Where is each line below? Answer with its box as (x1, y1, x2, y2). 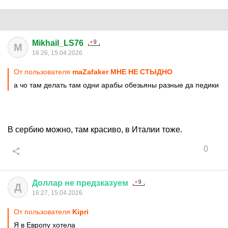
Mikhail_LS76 (32, 39, 83, 47)
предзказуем (76, 179, 128, 187)
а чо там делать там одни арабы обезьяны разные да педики (14, 81, 219, 89)
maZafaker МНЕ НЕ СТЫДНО (72, 68, 173, 76)
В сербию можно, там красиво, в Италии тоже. (8, 125, 182, 134)
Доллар (32, 179, 63, 187)
